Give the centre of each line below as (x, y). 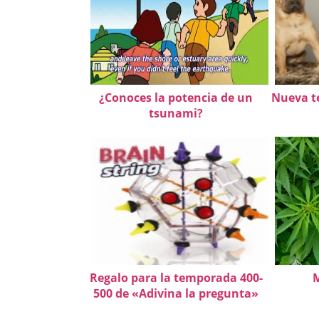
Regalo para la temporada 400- (176, 277)
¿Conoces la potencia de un (176, 97)
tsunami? (176, 113)
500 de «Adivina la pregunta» (176, 293)
